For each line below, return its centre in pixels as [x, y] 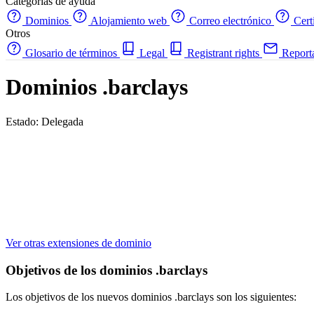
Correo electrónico [230, 21]
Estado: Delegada [45, 121]
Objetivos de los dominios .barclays [107, 270]
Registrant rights [223, 53]
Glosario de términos [71, 53]
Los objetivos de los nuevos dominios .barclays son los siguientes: [151, 297]
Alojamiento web [129, 21]
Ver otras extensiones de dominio [78, 243]
